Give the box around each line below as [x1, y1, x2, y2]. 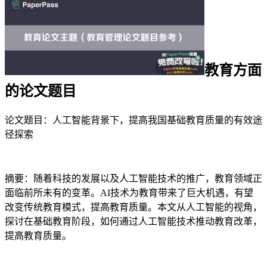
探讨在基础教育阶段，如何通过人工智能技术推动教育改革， [5, 216, 262, 226]
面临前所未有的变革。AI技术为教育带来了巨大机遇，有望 [5, 187, 253, 198]
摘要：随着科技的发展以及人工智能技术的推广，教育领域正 [5, 173, 262, 184]
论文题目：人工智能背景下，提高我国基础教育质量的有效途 [5, 114, 262, 125]
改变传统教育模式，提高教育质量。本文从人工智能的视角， [5, 201, 262, 212]
